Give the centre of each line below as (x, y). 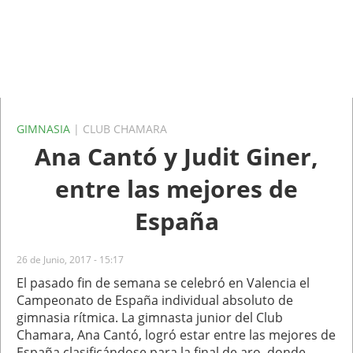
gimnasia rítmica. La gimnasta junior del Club (150, 318)
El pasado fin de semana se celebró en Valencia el (163, 283)
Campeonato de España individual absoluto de (155, 300)
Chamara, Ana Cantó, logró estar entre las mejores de (176, 335)
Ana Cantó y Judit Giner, (176, 156)
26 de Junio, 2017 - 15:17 (70, 260)
